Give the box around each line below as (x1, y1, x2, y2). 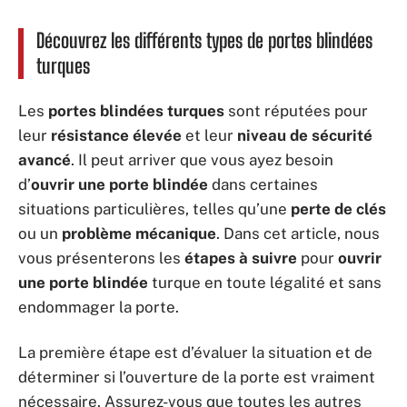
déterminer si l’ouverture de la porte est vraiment (18, 367, 375, 386)
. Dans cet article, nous (216, 224, 380, 243)
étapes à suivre (184, 249, 297, 267)
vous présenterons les (18, 249, 184, 267)
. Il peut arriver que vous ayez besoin (71, 151, 333, 169)
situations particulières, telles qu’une (18, 200, 291, 218)
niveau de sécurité (237, 126, 372, 144)
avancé (18, 151, 71, 169)
